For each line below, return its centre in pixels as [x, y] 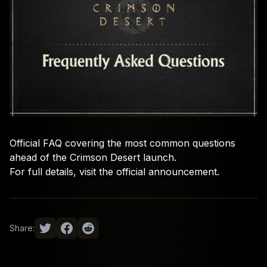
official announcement [167, 172]
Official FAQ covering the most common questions [122, 143]
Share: [22, 228]
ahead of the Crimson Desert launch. [93, 158]
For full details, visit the [63, 172]
